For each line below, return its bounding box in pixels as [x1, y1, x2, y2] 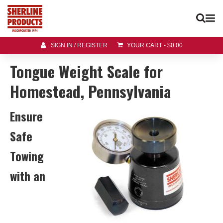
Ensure [10, 107, 43, 125]
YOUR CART [125, 42, 164, 49]
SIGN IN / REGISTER [50, 42, 108, 49]
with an [10, 167, 45, 185]
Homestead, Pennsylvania [10, 80, 171, 103]
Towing [10, 147, 44, 165]
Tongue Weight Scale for [10, 60, 163, 83]
